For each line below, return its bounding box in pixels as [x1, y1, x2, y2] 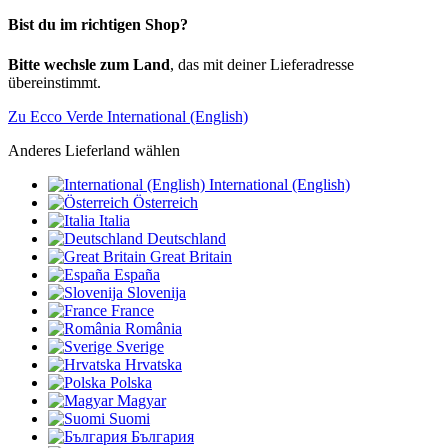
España [114, 265, 160, 283]
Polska [110, 373, 152, 391]
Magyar [117, 391, 166, 409]
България [131, 427, 194, 445]
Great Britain [150, 247, 232, 265]
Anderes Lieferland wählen [8, 141, 180, 159]
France [111, 301, 154, 319]
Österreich [133, 193, 198, 211]
